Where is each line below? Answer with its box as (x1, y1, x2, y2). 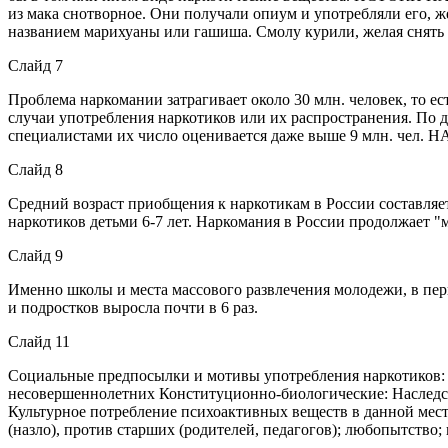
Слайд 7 (8, 56, 63, 74)
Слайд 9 (8, 246, 63, 264)
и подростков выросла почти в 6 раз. (8, 298, 258, 316)
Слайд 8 (8, 160, 63, 178)
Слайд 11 (8, 332, 70, 350)
